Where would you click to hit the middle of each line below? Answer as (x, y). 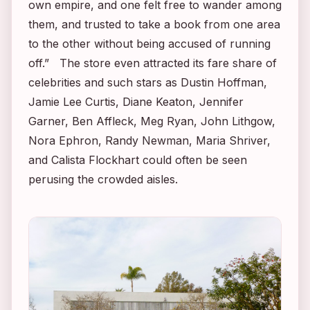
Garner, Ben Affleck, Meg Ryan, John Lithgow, (152, 121)
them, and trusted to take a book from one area (154, 24)
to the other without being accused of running (149, 43)
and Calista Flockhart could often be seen (138, 159)
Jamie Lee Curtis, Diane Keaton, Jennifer (136, 101)
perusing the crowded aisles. (103, 179)
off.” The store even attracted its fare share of (153, 63)
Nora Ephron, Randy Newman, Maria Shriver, (149, 140)
